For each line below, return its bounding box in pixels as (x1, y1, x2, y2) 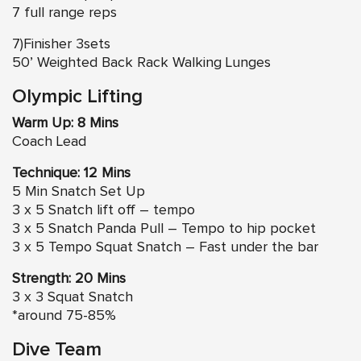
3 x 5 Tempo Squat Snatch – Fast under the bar (12, 240, 318, 255)
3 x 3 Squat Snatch (12, 290, 133, 305)
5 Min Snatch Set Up (12, 185, 145, 200)
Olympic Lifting (12, 87, 143, 107)
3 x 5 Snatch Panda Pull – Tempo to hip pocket (12, 222, 316, 237)
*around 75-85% (12, 309, 116, 324)
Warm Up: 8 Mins (12, 116, 118, 131)
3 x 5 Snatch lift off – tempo (12, 203, 195, 218)
